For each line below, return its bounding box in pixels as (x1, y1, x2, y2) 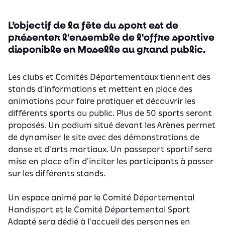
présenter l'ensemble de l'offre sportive (8, 29, 214, 44)
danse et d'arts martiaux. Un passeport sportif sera (8, 144, 212, 154)
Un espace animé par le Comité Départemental (8, 192, 194, 202)
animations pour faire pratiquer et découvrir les (8, 95, 195, 106)
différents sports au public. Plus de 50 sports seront (8, 107, 212, 118)
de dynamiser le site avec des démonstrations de (8, 132, 199, 142)
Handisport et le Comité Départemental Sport (8, 204, 190, 214)
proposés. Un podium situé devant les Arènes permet (8, 120, 215, 130)
